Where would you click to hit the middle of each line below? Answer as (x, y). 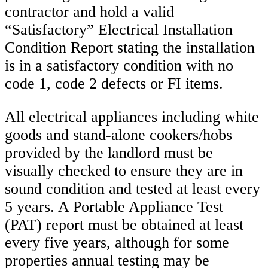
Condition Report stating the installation (130, 48)
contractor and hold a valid (89, 12)
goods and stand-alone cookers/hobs (118, 135)
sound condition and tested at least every (133, 189)
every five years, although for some (117, 243)
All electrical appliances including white (132, 117)
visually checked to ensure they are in (124, 171)
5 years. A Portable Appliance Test (114, 207)
